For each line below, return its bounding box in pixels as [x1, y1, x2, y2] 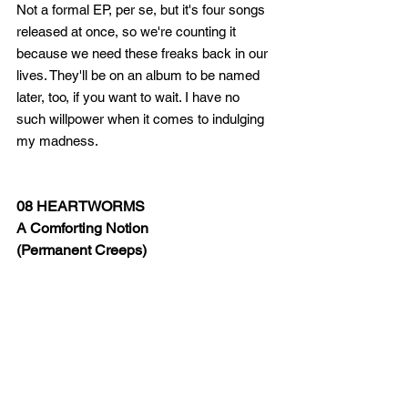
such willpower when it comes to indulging [16, 111, 268, 127]
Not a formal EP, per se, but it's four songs [16, 2, 269, 17]
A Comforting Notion [16, 219, 152, 237]
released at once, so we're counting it [16, 24, 240, 39]
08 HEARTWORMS [16, 198, 145, 215]
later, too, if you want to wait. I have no [16, 89, 243, 105]
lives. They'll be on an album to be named [16, 67, 263, 83]
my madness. [16, 133, 108, 148]
